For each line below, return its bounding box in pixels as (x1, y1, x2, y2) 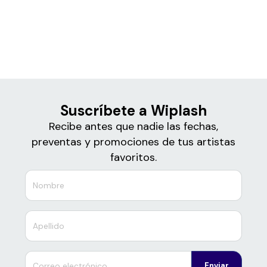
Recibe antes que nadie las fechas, (49, 119, 218, 134)
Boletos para (100, 4, 167, 21)
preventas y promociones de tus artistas (32, 135, 235, 150)
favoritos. (110, 150, 157, 165)
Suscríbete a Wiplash (60, 101, 207, 120)
